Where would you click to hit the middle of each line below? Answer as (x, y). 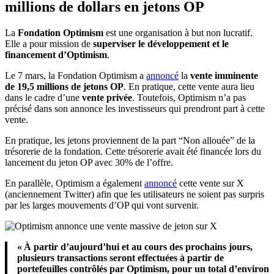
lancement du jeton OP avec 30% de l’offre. (89, 162)
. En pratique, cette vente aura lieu (189, 86)
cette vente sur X (210, 183)
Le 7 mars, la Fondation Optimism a (76, 75)
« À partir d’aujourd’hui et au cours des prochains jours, (135, 246)
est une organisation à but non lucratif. (178, 32)
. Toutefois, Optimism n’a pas (189, 97)
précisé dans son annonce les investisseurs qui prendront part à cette (135, 108)
